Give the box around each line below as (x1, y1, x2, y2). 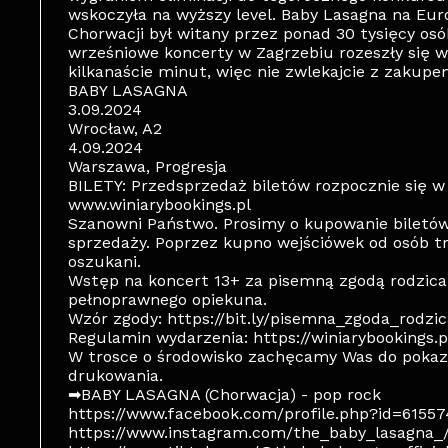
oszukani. (68, 252, 141, 271)
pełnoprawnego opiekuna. (68, 290, 267, 309)
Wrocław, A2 (68, 119, 162, 138)
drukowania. (68, 366, 163, 385)
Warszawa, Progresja (68, 157, 227, 176)
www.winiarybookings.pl (68, 195, 251, 214)
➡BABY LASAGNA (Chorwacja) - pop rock (68, 385, 381, 404)
